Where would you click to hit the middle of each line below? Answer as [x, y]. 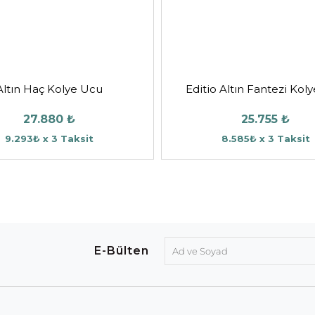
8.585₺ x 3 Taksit [265, 139]
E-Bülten [122, 251]
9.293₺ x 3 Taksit [50, 139]
